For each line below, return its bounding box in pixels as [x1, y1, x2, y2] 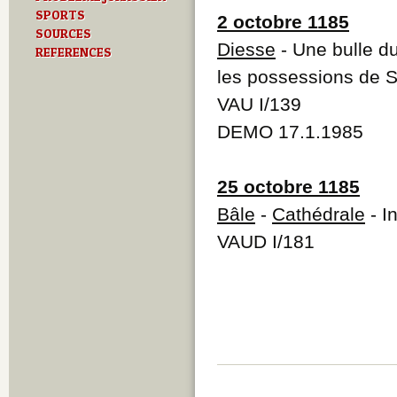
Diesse [217, 38, 276, 59]
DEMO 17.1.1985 [217, 121, 363, 142]
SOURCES [35, 25, 91, 42]
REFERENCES [35, 43, 112, 60]
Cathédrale [272, 203, 365, 224]
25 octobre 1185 [217, 175, 360, 197]
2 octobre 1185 [217, 11, 349, 32]
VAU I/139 [217, 93, 301, 114]
